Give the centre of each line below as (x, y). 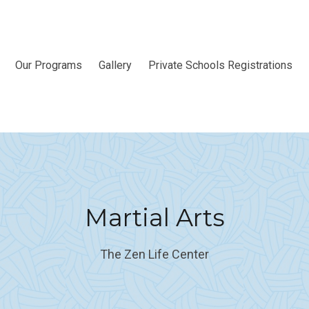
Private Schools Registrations (220, 65)
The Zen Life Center (154, 254)
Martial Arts (154, 217)
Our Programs (49, 65)
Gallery (115, 65)
